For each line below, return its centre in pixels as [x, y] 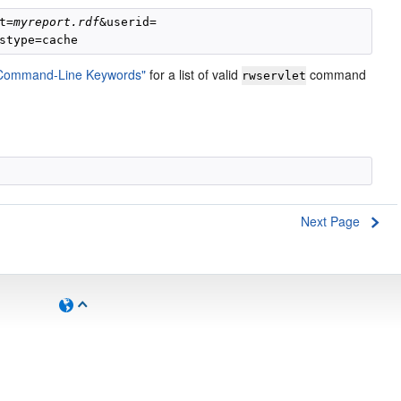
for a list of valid [194, 74]
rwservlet [274, 76]
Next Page [330, 221]
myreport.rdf [57, 22]
